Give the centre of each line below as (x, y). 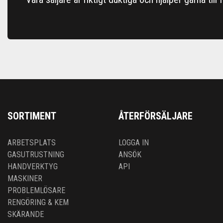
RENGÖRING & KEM (38, 203)
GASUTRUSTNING (36, 155)
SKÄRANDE (26, 215)
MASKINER (25, 179)
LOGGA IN (134, 143)
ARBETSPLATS (32, 143)
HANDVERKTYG (33, 167)
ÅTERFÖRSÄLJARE (156, 116)
